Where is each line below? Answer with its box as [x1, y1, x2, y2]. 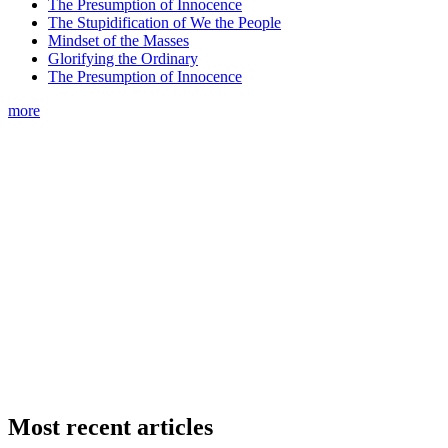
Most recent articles [8, 414, 213, 441]
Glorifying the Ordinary [48, 50, 198, 68]
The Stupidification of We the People [48, 14, 281, 32]
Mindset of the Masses [48, 32, 189, 50]
